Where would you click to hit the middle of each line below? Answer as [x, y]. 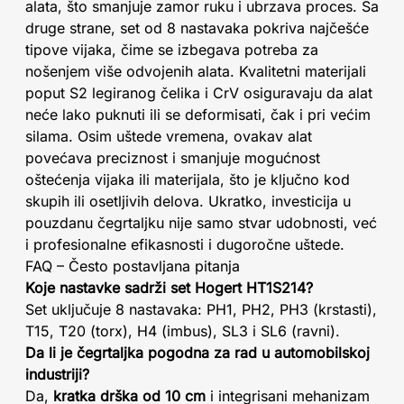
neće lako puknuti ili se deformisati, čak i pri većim [198, 115]
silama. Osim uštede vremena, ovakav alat [169, 136]
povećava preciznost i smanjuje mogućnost [173, 158]
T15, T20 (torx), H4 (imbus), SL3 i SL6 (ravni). [183, 331]
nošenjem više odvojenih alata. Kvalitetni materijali [196, 71]
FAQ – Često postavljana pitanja [133, 266]
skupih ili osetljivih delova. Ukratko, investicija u [188, 201]
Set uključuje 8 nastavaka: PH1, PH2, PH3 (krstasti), [201, 309]
